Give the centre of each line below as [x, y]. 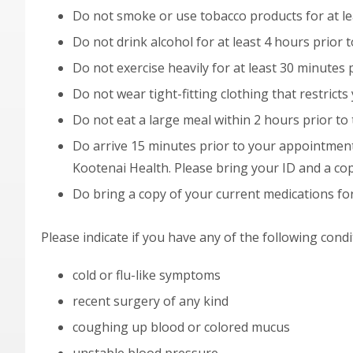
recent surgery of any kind [150, 301]
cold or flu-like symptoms [147, 275]
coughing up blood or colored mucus [181, 327]
